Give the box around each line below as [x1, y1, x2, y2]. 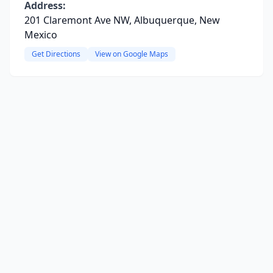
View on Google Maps [95, 49, 168, 59]
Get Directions [32, 49, 80, 59]
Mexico [24, 28, 57, 41]
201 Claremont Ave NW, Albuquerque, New [24, 13, 220, 27]
